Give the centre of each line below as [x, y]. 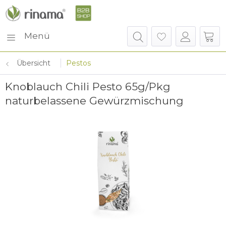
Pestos [78, 63]
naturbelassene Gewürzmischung [94, 101]
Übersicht [34, 63]
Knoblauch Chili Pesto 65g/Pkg [88, 87]
